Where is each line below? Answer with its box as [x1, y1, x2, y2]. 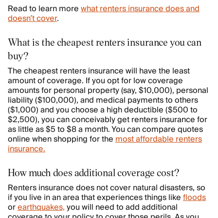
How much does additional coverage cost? [8, 166, 179, 179]
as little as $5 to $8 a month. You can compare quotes [8, 123, 203, 137]
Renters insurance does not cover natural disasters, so [8, 181, 205, 195]
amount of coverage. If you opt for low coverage [8, 74, 183, 88]
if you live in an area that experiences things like [8, 191, 183, 205]
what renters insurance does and [81, 2, 200, 16]
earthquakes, [18, 200, 65, 215]
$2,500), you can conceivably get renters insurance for [8, 113, 207, 127]
